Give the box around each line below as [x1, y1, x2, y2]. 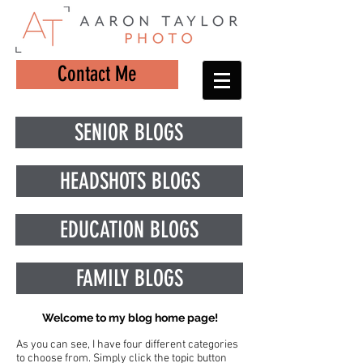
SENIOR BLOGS [75, 119, 183, 146]
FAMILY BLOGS [76, 265, 183, 292]
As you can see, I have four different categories [16, 338, 238, 352]
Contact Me [58, 62, 137, 87]
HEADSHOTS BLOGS [59, 168, 200, 194]
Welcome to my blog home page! [41, 311, 218, 324]
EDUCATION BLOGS [59, 216, 199, 243]
